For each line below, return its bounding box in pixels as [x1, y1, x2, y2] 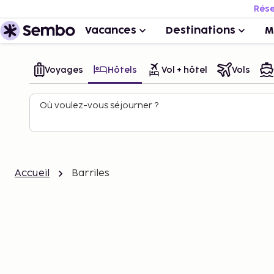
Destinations [166, 26, 235, 35]
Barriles [72, 168, 110, 179]
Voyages [45, 64, 83, 75]
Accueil [15, 168, 50, 179]
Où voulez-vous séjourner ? [40, 100, 158, 111]
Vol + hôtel [161, 64, 207, 75]
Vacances [85, 26, 136, 35]
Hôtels [108, 64, 137, 75]
